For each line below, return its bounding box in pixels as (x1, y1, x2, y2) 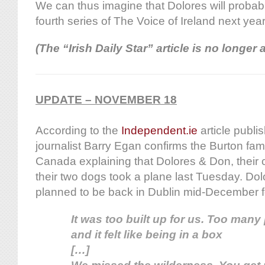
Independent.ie (121, 124, 198, 137)
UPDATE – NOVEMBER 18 (35, 93, 177, 106)
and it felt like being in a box (71, 228, 222, 241)
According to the (35, 124, 121, 137)
